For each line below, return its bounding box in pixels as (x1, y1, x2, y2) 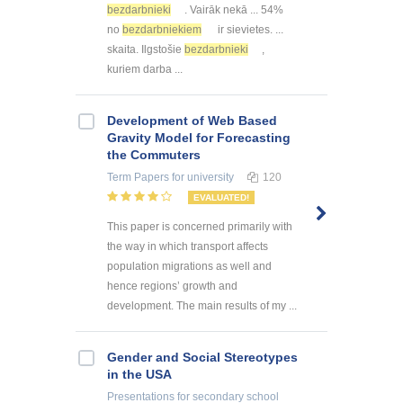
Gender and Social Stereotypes (107, 349, 298, 364)
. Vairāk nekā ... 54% (184, 3, 283, 16)
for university (169, 170, 234, 184)
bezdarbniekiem (122, 22, 201, 36)
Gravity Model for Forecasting (107, 130, 291, 145)
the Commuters (107, 147, 201, 162)
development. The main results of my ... (107, 299, 297, 312)
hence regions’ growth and (107, 279, 237, 292)
